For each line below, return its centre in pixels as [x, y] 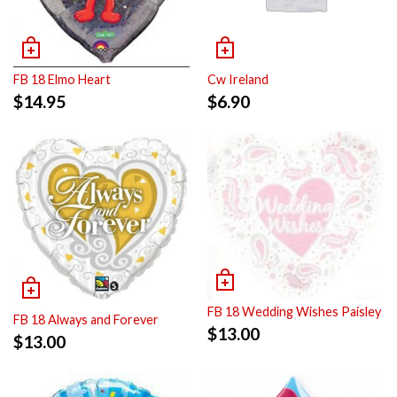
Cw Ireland [238, 79]
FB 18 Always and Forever [86, 319]
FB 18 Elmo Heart [62, 79]
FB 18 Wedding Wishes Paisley [294, 311]
